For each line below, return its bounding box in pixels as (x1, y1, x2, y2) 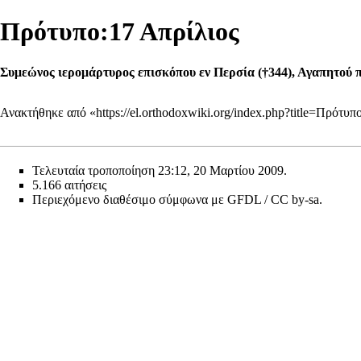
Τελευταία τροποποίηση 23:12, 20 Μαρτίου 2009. (32, 164, 287, 178)
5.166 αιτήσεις (32, 178, 106, 193)
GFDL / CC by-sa (227, 193, 319, 207)
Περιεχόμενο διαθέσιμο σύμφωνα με (32, 193, 227, 207)
